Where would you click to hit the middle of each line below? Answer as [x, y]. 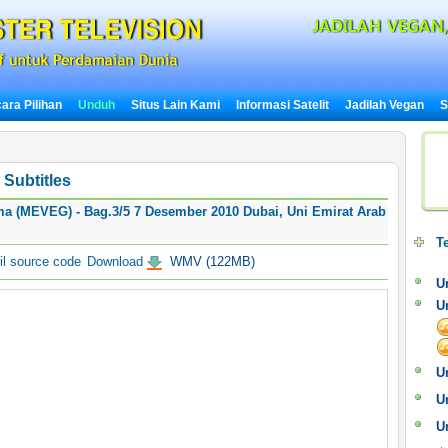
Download [114, 261]
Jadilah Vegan [384, 105]
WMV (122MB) [210, 261]
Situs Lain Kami [175, 105]
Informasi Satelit [282, 105]
